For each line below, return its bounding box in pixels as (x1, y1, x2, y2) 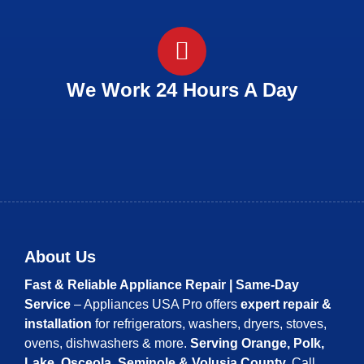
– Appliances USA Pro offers (71, 297, 240, 311)
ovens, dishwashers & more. (24, 336, 190, 350)
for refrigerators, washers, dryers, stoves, (92, 317, 327, 331)
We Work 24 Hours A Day (67, 79, 297, 101)
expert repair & (240, 297, 331, 311)
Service (24, 297, 71, 311)
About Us (24, 248, 96, 266)
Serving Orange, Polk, (190, 336, 324, 350)
